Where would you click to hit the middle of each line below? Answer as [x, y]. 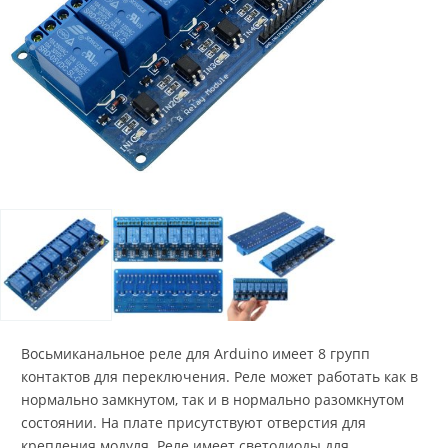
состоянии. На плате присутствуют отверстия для [193, 422]
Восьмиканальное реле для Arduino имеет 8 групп [195, 353]
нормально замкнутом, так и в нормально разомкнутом [212, 399]
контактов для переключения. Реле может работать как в [219, 376]
